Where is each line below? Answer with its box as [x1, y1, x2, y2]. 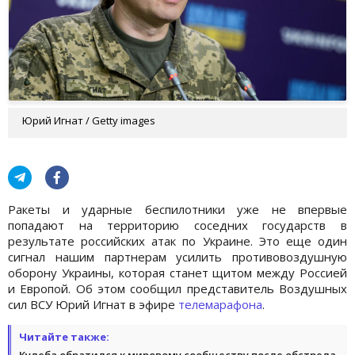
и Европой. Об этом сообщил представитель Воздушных [8, 280, 347, 296]
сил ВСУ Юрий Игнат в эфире [8, 296, 178, 312]
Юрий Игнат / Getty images [22, 113, 155, 128]
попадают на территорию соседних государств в [8, 216, 347, 233]
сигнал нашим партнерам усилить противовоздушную [8, 248, 347, 265]
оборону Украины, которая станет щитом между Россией [8, 264, 347, 281]
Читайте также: [19, 329, 109, 344]
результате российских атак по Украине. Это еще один [8, 232, 347, 249]
